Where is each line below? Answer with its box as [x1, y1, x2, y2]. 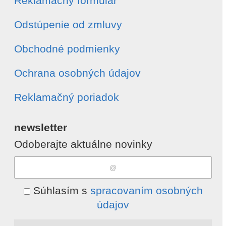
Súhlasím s [30, 185, 90, 197]
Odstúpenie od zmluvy [14, 19, 122, 31]
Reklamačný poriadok [14, 91, 119, 103]
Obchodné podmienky [14, 43, 120, 55]
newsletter [14, 122, 67, 134]
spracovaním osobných [90, 185, 203, 197]
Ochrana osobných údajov [14, 67, 141, 79]
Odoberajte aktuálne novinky [14, 138, 152, 150]
